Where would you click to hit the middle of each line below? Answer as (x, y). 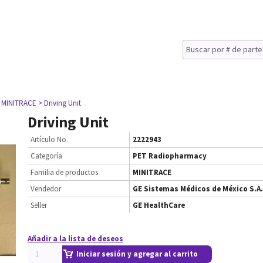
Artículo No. (49, 139)
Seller (39, 205)
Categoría (46, 156)
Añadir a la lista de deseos (75, 239)
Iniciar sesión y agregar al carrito (137, 254)
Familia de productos (64, 172)
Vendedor (46, 189)
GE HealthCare (159, 205)
